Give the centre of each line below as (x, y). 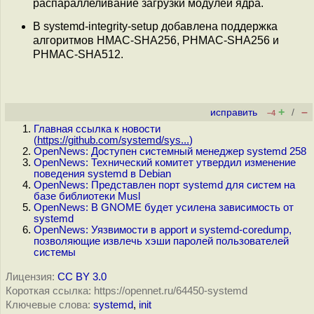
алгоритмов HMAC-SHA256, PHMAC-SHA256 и (156, 41)
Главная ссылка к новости (97, 129)
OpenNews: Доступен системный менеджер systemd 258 (170, 151)
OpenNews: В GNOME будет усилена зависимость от (164, 207)
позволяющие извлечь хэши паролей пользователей (161, 241)
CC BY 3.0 (82, 277)
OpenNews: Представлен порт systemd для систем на (164, 185)
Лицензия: (30, 277)
